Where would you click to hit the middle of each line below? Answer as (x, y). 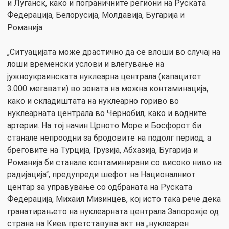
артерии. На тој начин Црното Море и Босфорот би (104, 125)
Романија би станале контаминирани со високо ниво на (114, 162)
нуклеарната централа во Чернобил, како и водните (107, 113)
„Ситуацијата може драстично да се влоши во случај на (114, 52)
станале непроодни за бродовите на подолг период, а (109, 138)
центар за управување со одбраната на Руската (100, 187)
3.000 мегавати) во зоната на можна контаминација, (108, 88)
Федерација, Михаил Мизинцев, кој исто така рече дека (114, 199)
